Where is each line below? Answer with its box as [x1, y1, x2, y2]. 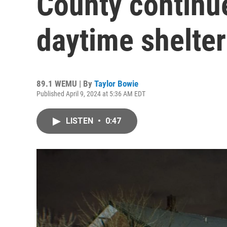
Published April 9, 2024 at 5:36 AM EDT [36, 90, 145, 98]
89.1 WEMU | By [36, 79, 94, 89]
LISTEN [66, 116, 95, 126]
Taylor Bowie [94, 79, 138, 89]
